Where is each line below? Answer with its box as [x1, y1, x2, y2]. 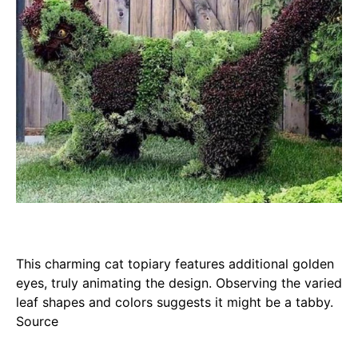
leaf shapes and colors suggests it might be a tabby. [16, 293, 333, 310]
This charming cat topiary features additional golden [16, 255, 334, 272]
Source [16, 312, 58, 329]
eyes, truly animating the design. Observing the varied [16, 274, 342, 291]
